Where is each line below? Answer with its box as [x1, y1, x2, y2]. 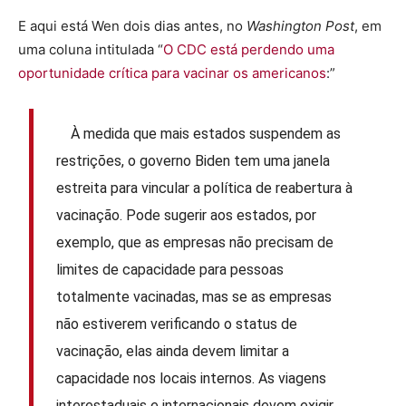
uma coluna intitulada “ [18, 41, 163, 59]
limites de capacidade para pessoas [56, 260, 285, 278]
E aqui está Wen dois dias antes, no [18, 17, 246, 35]
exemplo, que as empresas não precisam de [56, 233, 334, 251]
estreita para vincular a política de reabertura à [56, 179, 353, 197]
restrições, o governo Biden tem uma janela [56, 151, 331, 169]
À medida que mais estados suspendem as [56, 124, 342, 142]
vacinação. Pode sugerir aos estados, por [56, 206, 317, 224]
